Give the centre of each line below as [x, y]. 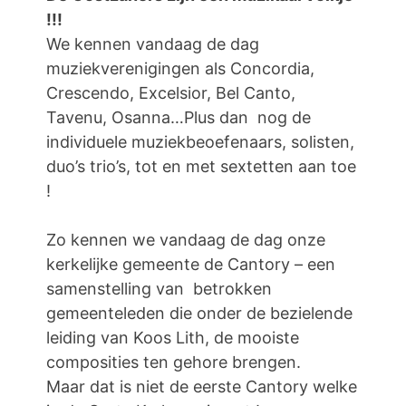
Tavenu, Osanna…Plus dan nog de [179, 118]
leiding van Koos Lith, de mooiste [175, 338]
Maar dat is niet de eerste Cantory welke [202, 387]
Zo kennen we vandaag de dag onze [186, 240]
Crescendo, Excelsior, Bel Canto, [171, 93]
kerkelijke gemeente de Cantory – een [191, 265]
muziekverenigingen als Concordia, [180, 69]
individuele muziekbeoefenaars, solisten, [200, 142]
